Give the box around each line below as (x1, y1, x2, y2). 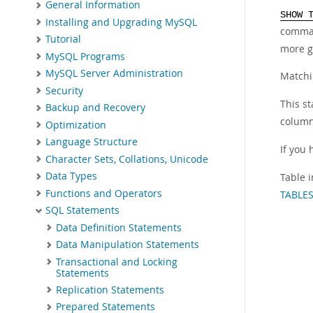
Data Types (45, 170, 97, 183)
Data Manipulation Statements (56, 238, 199, 252)
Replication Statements (56, 283, 164, 296)
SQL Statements (45, 204, 119, 217)
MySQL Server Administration (45, 67, 183, 80)
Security (45, 84, 83, 97)
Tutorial (45, 33, 81, 46)
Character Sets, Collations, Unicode (45, 152, 208, 166)
